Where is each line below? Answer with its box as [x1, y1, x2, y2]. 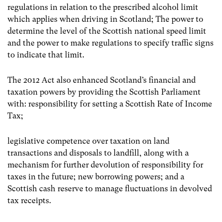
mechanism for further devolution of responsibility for [7, 160, 203, 170]
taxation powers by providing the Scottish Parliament [7, 87, 201, 97]
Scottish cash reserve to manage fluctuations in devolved [7, 184, 212, 194]
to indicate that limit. [7, 50, 84, 59]
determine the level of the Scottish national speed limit [7, 26, 206, 36]
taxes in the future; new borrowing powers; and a [7, 172, 184, 182]
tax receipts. [7, 196, 51, 206]
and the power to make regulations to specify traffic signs [7, 38, 214, 48]
